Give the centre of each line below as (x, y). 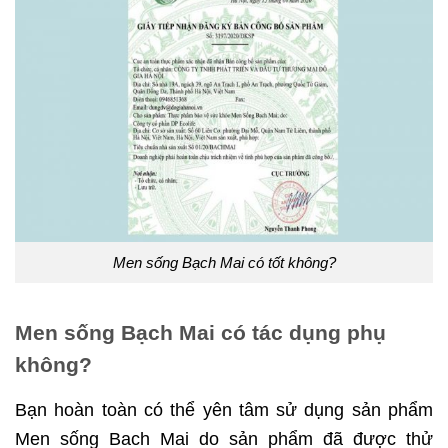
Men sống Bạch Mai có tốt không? (224, 262)
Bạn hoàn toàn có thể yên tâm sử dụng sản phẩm (224, 410)
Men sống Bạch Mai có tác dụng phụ (200, 333)
